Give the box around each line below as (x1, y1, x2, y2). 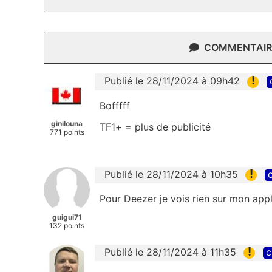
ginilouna (51, 119, 83, 129)
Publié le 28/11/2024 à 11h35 (104, 245, 236, 258)
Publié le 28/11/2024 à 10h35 (104, 168, 238, 180)
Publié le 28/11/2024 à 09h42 (104, 75, 240, 87)
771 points (49, 127, 84, 137)
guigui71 (52, 212, 82, 222)
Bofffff (100, 99, 130, 112)
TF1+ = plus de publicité (100, 120, 211, 133)
